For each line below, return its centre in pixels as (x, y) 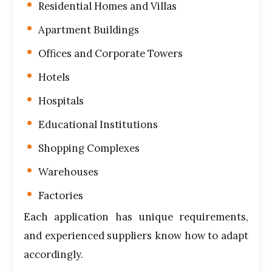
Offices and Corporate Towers (110, 53)
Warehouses (68, 172)
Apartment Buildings (89, 30)
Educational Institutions (98, 124)
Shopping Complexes (89, 148)
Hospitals (61, 101)
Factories (61, 195)
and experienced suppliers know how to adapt (136, 236)
